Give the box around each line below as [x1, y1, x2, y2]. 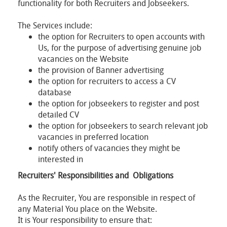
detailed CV [38, 109, 79, 120]
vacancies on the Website [38, 53, 129, 64]
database [38, 87, 73, 98]
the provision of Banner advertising [38, 64, 164, 75]
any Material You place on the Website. [18, 203, 157, 214]
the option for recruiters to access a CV [38, 75, 176, 87]
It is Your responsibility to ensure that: [18, 214, 152, 225]
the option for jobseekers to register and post [38, 98, 199, 109]
